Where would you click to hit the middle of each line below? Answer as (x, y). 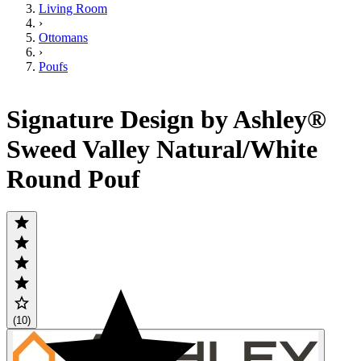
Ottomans (63, 38)
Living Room (73, 9)
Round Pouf (73, 178)
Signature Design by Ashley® (166, 119)
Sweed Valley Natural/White (162, 149)
